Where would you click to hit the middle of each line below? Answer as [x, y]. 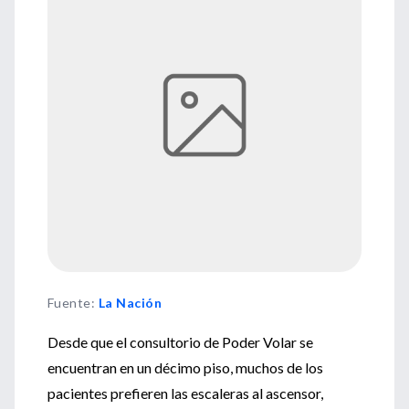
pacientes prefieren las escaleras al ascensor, [185, 393]
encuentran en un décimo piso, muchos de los [185, 367]
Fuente [69, 303]
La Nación [130, 303]
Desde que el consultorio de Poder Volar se [180, 342]
